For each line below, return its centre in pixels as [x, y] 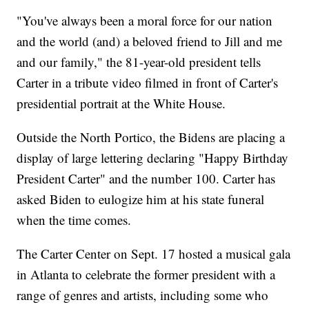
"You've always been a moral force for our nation [145, 21]
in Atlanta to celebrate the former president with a [146, 275]
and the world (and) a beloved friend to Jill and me [150, 41]
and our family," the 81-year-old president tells [139, 62]
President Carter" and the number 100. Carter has [146, 179]
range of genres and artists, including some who [143, 295]
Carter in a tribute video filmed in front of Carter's [148, 83]
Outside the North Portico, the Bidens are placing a [151, 137]
